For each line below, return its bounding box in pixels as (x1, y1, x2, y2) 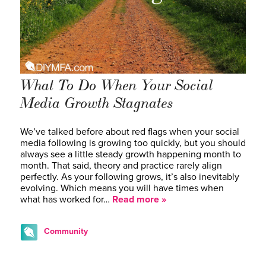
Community (44, 226, 88, 236)
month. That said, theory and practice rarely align (20, 159, 222, 172)
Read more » (112, 193, 166, 205)
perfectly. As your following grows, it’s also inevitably (20, 170, 239, 183)
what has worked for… (20, 193, 112, 205)
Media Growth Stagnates (20, 93, 173, 113)
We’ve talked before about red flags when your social (20, 125, 239, 138)
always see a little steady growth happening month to (20, 148, 241, 160)
